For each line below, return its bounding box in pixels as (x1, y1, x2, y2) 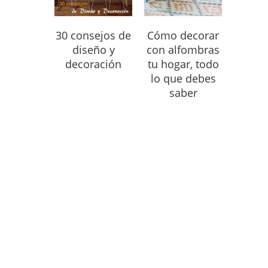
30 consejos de (56, 28, 131, 42)
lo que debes (150, 71, 216, 86)
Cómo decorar (147, 28, 219, 42)
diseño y (72, 42, 115, 57)
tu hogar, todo (147, 57, 219, 71)
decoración (65, 57, 121, 71)
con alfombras (147, 42, 220, 57)
